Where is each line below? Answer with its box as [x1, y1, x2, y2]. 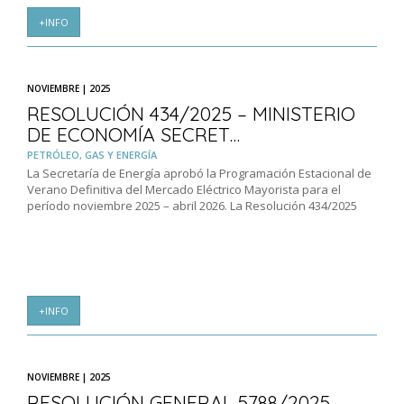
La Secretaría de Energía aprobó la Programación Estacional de [27, 165, 372, 182]
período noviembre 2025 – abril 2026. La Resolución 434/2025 [27, 197, 357, 215]
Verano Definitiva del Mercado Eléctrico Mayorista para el [27, 181, 341, 198]
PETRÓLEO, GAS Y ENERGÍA [27, 148, 157, 162]
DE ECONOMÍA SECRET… [27, 123, 240, 147]
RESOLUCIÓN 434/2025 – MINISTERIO [27, 102, 355, 126]
